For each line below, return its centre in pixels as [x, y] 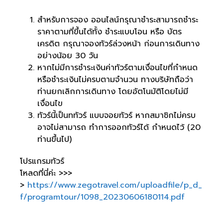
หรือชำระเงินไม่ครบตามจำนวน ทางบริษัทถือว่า [115, 80]
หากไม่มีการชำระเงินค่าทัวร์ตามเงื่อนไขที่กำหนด [117, 68]
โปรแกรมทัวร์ [44, 161]
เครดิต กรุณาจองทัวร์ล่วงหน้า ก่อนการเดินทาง [118, 44]
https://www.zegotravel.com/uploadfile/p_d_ [115, 185]
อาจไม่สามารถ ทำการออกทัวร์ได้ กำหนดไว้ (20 [119, 127]
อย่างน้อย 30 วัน [69, 56]
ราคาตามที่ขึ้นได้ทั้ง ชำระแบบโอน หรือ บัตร [110, 32]
